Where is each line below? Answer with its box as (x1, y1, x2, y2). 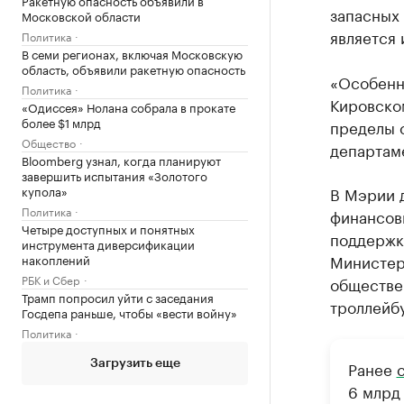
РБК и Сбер (22, 271, 80, 289)
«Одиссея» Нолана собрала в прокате (22, 97, 235, 116)
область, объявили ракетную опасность (22, 60, 245, 78)
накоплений (22, 250, 90, 269)
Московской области (22, 6, 141, 25)
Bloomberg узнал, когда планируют (22, 151, 221, 170)
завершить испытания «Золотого (22, 166, 207, 185)
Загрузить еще (89, 357, 180, 371)
